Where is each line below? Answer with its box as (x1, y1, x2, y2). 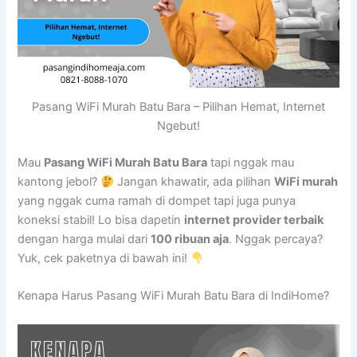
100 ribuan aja (151, 232, 229, 247)
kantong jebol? (18, 175, 101, 190)
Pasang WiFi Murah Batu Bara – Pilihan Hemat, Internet (32, 100, 325, 115)
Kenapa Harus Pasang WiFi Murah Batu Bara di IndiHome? (18, 288, 330, 304)
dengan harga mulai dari (18, 232, 151, 247)
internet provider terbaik (184, 213, 324, 228)
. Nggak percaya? (229, 232, 324, 247)
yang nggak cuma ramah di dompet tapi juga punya (18, 194, 296, 209)
